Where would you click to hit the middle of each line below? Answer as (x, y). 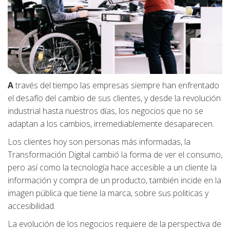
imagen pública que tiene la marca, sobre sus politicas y (108, 193)
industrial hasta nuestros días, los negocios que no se (106, 111)
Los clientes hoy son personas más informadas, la (99, 142)
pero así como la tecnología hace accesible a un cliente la (112, 167)
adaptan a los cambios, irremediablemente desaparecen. (111, 124)
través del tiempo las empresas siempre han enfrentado (116, 85)
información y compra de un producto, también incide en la (114, 180)
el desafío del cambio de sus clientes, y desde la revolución (114, 98)
